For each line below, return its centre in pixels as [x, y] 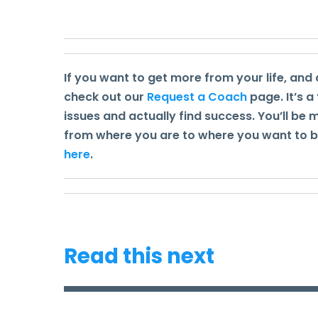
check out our [105, 97]
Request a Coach [197, 97]
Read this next [139, 256]
